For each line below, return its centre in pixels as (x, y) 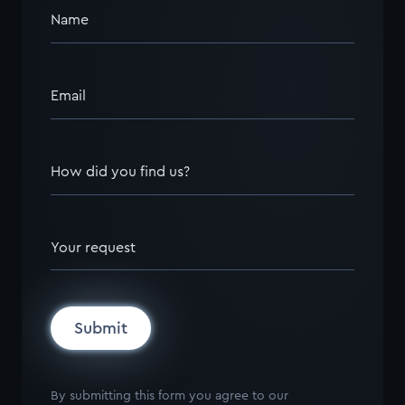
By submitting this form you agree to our (170, 396)
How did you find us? (120, 172)
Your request (93, 248)
